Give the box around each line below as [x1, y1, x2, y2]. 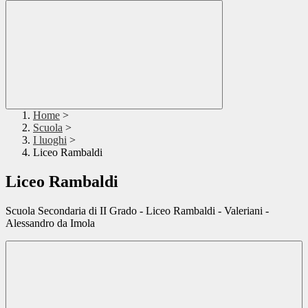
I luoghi [33, 134, 67, 146]
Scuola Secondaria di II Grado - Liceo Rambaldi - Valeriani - [5, 205, 269, 217]
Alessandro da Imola [5, 217, 95, 230]
